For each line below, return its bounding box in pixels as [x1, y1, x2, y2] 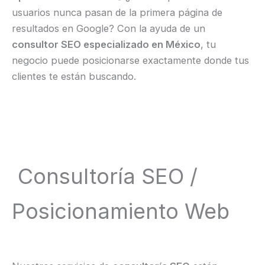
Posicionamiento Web [12, 198, 230, 225]
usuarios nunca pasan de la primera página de [12, 7, 222, 19]
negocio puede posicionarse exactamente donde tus [12, 54, 249, 67]
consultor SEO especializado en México [12, 38, 201, 51]
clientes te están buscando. [12, 70, 136, 83]
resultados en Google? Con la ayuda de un [12, 22, 205, 35]
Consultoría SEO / [12, 163, 198, 190]
